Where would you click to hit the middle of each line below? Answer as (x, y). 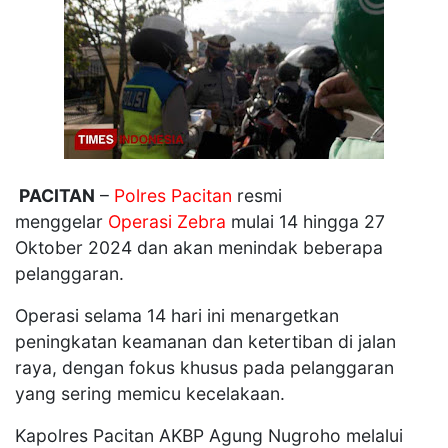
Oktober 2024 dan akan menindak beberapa (199, 247)
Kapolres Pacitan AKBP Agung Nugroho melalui (209, 435)
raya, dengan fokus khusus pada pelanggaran (204, 367)
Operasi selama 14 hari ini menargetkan (177, 315)
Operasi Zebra (167, 221)
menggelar (61, 221)
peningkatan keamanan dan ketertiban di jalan (205, 341)
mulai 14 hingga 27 (305, 221)
